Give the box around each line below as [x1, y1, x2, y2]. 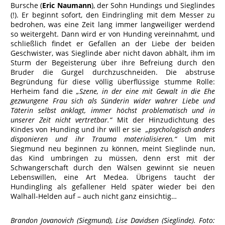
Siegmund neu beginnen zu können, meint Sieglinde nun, [11, 144, 215, 153]
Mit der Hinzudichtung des [112, 115, 215, 125]
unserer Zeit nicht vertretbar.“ [11, 115, 113, 125]
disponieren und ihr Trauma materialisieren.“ [11, 134, 177, 144]
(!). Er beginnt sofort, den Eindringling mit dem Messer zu [11, 10, 215, 20]
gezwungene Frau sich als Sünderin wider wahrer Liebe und [11, 96, 215, 105]
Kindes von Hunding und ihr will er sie [11, 125, 146, 134]
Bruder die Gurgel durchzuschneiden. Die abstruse [11, 67, 215, 77]
